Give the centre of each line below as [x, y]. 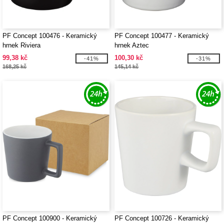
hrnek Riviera [21, 45]
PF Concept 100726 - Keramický [162, 218]
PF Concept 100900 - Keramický [50, 218]
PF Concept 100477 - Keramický [162, 36]
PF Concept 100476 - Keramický [50, 36]
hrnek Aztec [132, 45]
